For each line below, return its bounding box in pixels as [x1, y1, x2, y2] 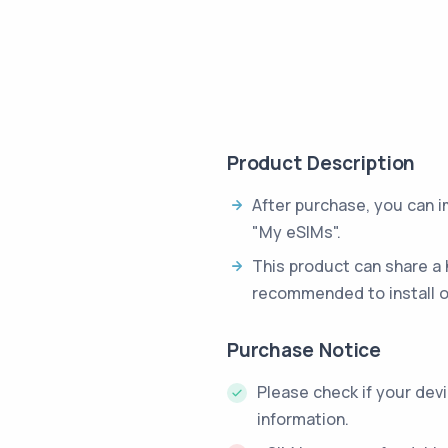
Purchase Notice [227, 337, 381, 363]
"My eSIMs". [252, 221, 341, 243]
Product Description [227, 150, 416, 176]
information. [257, 408, 349, 430]
